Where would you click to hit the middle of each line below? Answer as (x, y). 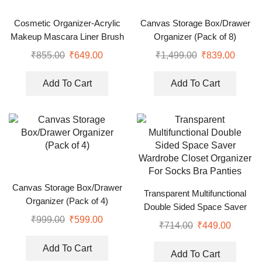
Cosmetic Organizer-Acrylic (67, 23)
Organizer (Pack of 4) (67, 201)
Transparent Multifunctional (195, 194)
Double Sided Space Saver (195, 207)
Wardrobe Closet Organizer (195, 221)
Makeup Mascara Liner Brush (67, 37)
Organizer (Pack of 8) (195, 37)
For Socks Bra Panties (195, 234)
